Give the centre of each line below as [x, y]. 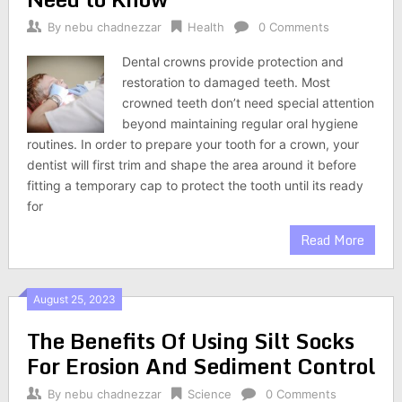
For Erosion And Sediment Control [201, 366]
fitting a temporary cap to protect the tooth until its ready [195, 185]
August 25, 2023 [74, 299]
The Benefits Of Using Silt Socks [190, 341]
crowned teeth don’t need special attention [249, 103]
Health [205, 27]
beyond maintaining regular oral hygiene [240, 123]
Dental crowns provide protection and [233, 61]
